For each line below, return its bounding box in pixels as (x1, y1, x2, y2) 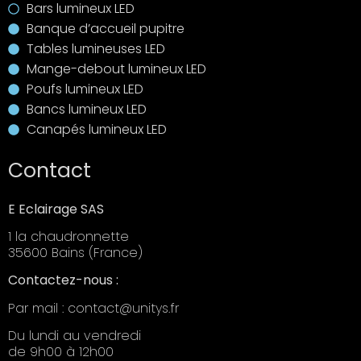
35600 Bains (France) (8, 243, 143, 263)
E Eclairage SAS (8, 199, 104, 218)
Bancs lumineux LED (26, 99, 147, 118)
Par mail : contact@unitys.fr (8, 298, 179, 317)
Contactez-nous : (8, 271, 118, 290)
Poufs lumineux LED (26, 79, 143, 98)
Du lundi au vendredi (8, 326, 141, 346)
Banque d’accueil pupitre (26, 19, 185, 38)
